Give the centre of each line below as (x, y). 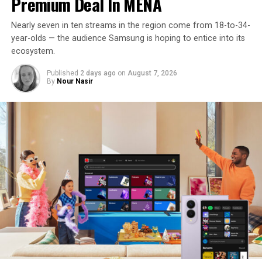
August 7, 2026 (152, 73)
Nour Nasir (75, 81)
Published (62, 73)
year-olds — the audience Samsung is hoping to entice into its (128, 38)
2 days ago (98, 73)
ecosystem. (33, 51)
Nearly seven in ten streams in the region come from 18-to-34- (130, 25)
